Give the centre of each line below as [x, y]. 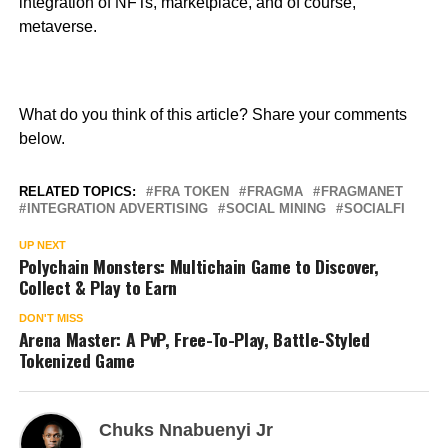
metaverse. [57, 27]
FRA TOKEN [191, 192]
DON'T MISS [50, 318]
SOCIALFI [374, 209]
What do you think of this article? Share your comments [212, 115]
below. [41, 139]
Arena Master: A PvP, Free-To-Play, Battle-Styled [194, 339]
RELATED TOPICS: [77, 192]
